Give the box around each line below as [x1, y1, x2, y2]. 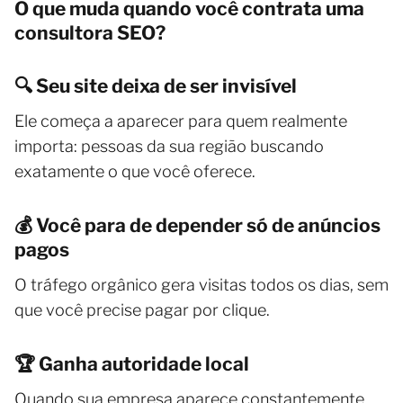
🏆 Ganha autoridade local [14, 353, 249, 375]
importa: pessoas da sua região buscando [14, 137, 324, 156]
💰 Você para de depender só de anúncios [14, 214, 381, 237]
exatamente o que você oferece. [14, 162, 255, 181]
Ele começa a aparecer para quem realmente [14, 112, 347, 130]
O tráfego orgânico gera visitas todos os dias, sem [14, 275, 389, 294]
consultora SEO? [14, 22, 166, 44]
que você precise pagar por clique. [14, 300, 270, 319]
